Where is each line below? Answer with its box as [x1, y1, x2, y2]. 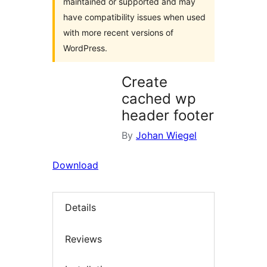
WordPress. [63, 43, 107, 53]
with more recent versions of [63, 27, 173, 38]
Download [52, 159, 98, 171]
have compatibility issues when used [63, 12, 206, 22]
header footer [122, 107, 214, 124]
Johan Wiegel [136, 129, 197, 141]
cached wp [122, 90, 196, 107]
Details [65, 201, 96, 214]
